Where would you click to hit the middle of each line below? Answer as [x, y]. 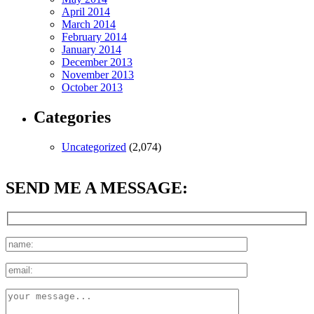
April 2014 [86, 12]
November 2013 [98, 75]
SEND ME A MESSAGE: [97, 188]
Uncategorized [94, 147]
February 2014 [94, 37]
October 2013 [92, 88]
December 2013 [97, 62]
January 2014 [91, 50]
